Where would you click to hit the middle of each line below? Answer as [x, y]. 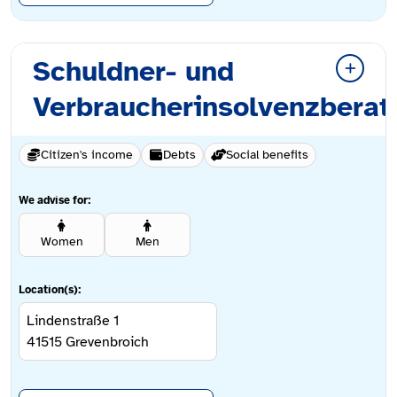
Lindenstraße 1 [73, 321]
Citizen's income [87, 155]
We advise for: [55, 201]
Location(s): [50, 290]
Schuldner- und [133, 72]
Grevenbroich [107, 343]
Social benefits [267, 155]
